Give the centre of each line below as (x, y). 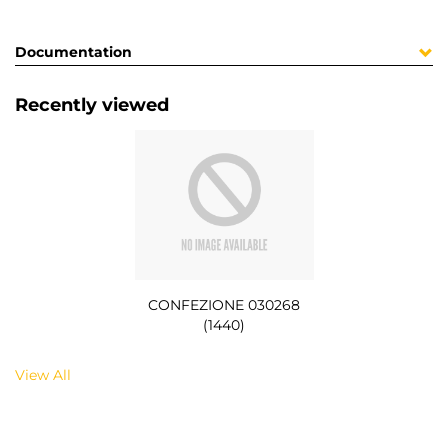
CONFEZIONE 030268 (224, 304)
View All (43, 374)
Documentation (73, 52)
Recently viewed (92, 105)
